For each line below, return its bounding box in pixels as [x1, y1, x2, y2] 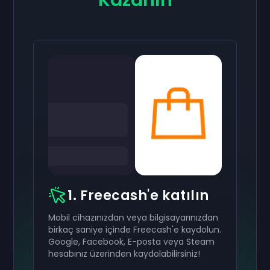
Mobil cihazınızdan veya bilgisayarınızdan [48, 212, 219, 224]
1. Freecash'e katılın [67, 186, 209, 205]
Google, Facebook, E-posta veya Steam [48, 236, 215, 248]
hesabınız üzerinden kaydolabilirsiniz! [48, 248, 201, 260]
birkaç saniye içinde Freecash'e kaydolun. [48, 224, 222, 236]
